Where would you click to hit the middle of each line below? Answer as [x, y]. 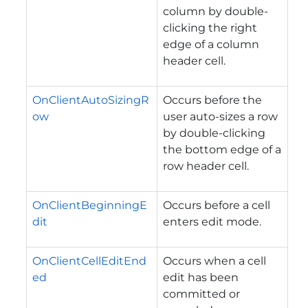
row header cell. [206, 166]
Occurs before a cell [217, 205]
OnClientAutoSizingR [91, 100]
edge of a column [211, 44]
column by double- [216, 11]
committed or [201, 294]
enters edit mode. [212, 221]
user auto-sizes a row [220, 116]
